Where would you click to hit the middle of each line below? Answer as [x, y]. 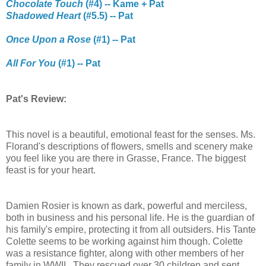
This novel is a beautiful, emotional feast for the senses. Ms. [131, 134]
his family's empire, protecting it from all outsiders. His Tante [131, 229]
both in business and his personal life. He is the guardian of [130, 217]
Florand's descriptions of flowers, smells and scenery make [129, 146]
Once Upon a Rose [48, 39]
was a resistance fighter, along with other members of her [125, 253]
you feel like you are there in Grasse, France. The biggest [126, 158]
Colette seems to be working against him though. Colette [124, 241]
